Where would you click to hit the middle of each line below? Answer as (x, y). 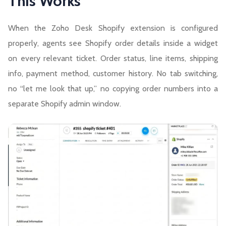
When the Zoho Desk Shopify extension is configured (113, 28)
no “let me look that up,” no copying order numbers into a (113, 89)
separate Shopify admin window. (65, 104)
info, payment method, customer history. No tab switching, (113, 74)
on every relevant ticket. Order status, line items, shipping (113, 59)
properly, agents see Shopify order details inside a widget (113, 43)
